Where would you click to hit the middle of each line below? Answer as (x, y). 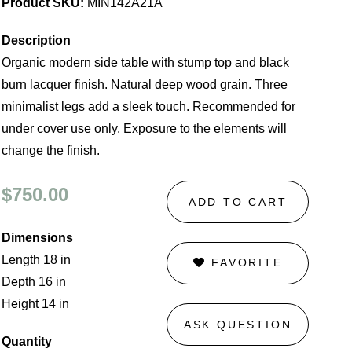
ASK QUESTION (238, 324)
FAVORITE (244, 263)
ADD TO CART (238, 202)
